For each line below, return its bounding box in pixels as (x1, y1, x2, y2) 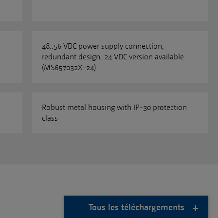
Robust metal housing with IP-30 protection (42, 103, 187, 112)
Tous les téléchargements (88, 202, 184, 212)
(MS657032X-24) (42, 63, 96, 72)
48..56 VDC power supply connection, (42, 41, 164, 51)
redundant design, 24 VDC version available (42, 52, 184, 61)
